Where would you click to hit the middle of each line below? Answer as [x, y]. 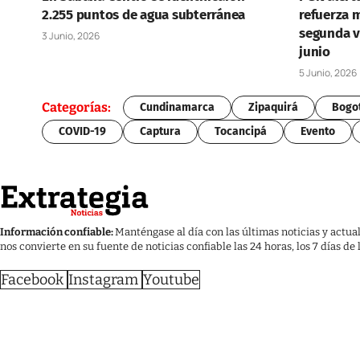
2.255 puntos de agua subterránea [144, 14]
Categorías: [76, 108]
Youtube [171, 280]
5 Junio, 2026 [328, 72]
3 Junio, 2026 [71, 35]
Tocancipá [241, 131]
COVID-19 [82, 131]
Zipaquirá [273, 107]
